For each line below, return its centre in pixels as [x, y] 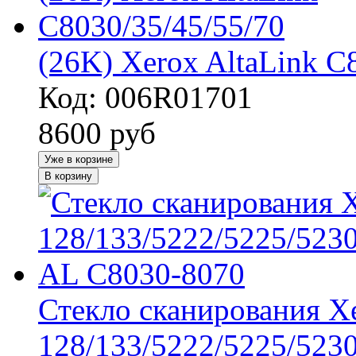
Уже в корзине [79, 159]
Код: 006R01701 [145, 97]
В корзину [68, 176]
